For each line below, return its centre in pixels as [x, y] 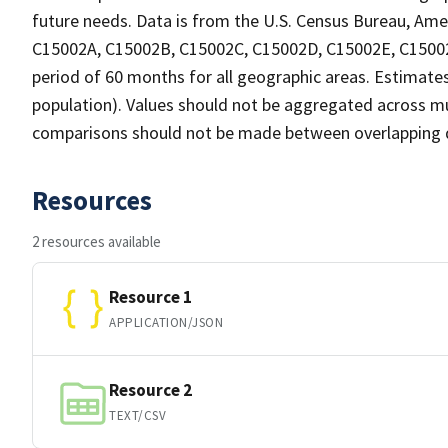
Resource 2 [150, 389]
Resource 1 [150, 296]
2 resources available [96, 241]
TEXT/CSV [138, 415]
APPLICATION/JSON [166, 322]
